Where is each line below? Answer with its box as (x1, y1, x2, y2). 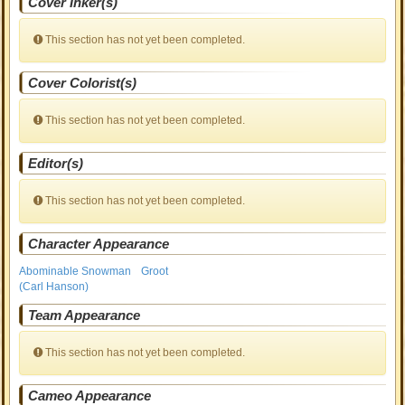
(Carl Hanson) (19, 280, 89, 293)
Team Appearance (28, 307, 141, 323)
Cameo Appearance (28, 388, 152, 403)
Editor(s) (28, 155, 84, 171)
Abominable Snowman (19, 265, 132, 278)
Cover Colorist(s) (28, 75, 137, 90)
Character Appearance (28, 236, 170, 251)
